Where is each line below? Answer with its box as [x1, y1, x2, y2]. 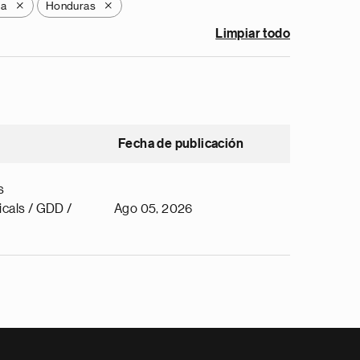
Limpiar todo [215, 27, 290, 40]
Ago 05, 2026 [114, 202, 193, 215]
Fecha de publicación [118, 137, 243, 150]
